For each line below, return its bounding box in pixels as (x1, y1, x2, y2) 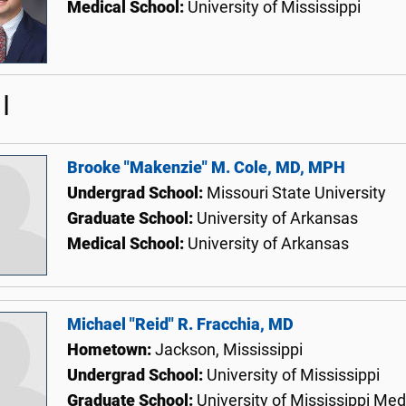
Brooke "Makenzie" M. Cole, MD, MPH (67, 159, 345, 178)
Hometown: (67, 341, 155, 360)
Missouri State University (207, 184, 386, 203)
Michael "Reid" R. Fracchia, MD (67, 315, 294, 334)
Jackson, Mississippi (155, 341, 303, 360)
